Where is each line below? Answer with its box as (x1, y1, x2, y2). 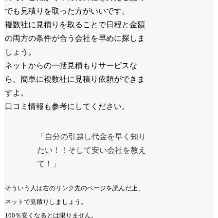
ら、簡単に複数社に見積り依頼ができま (5, 75, 145, 84)
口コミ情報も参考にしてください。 (5, 102, 130, 111)
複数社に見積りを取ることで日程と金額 (5, 20, 145, 29)
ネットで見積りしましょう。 (5, 198, 88, 206)
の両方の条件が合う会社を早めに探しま (5, 34, 145, 43)
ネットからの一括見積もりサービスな (5, 61, 138, 70)
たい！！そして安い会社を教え (37, 146, 146, 155)
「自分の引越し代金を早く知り (37, 132, 146, 141)
